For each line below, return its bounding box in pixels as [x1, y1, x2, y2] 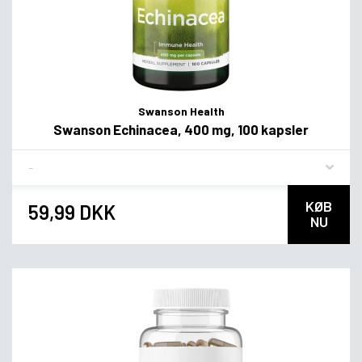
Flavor [27, 153, 61, 169]
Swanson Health [137, 104, 225, 119]
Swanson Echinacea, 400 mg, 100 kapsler [53, 121, 309, 138]
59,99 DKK [28, 200, 116, 225]
